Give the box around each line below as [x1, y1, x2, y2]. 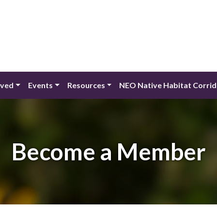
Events [28, 80, 53, 90]
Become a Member [11, 138, 206, 166]
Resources [67, 80, 105, 90]
